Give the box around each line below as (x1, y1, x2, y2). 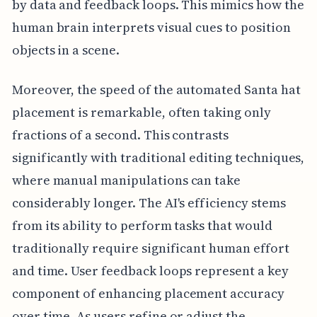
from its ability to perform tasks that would (11, 217, 272, 235)
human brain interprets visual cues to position (11, 18, 291, 37)
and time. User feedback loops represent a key (11, 262, 289, 280)
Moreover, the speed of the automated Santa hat (11, 81, 301, 99)
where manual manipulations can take (11, 171, 241, 190)
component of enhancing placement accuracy (11, 284, 284, 303)
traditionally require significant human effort (11, 239, 289, 258)
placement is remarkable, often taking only (11, 103, 271, 122)
